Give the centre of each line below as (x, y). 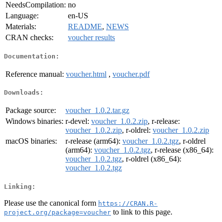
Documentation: (32, 56)
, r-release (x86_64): (182, 150)
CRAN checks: (29, 38)
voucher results (91, 38)
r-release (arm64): (94, 141)
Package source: (31, 111)
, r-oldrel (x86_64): (152, 159)
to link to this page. (142, 212)
